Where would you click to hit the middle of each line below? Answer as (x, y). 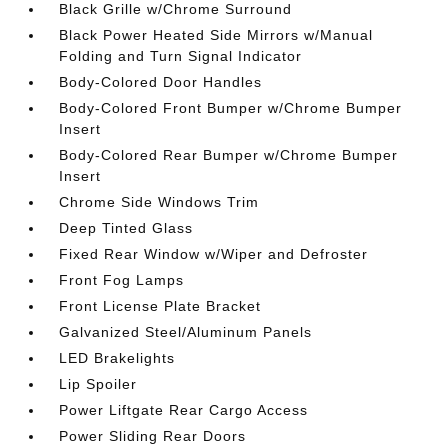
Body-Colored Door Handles (161, 82)
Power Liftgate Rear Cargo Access (184, 410)
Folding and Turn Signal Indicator (181, 56)
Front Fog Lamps (122, 280)
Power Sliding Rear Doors (153, 436)
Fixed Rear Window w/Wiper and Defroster (214, 254)
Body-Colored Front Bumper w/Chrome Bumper (231, 108)
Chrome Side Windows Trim (159, 202)
